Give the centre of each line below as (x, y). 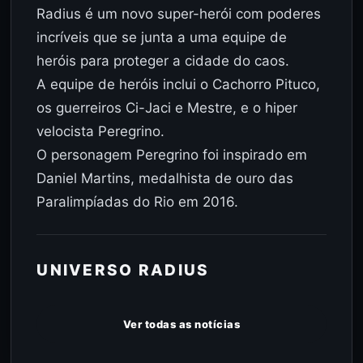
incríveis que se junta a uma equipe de (162, 38)
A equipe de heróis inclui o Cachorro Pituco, (179, 85)
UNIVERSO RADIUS (123, 271)
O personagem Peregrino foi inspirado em (172, 155)
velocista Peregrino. (101, 132)
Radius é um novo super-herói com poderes (179, 14)
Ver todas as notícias (181, 324)
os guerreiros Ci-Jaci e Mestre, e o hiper (167, 108)
